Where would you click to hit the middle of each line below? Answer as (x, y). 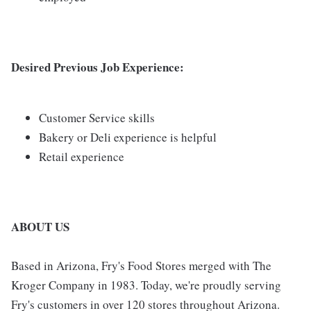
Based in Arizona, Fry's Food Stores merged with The (141, 265)
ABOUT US (40, 226)
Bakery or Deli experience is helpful (128, 137)
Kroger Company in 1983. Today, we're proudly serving (146, 285)
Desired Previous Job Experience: (98, 67)
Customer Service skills (97, 117)
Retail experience (82, 156)
